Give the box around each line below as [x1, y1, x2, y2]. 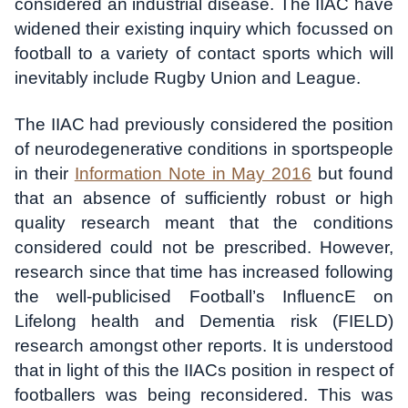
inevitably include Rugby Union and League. [15, 68, 361, 88]
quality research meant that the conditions [15, 213, 393, 233]
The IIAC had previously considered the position [15, 115, 393, 135]
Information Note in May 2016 [74, 164, 312, 184]
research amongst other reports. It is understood [15, 336, 393, 356]
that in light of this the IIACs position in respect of [15, 361, 393, 381]
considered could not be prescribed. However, [15, 238, 393, 258]
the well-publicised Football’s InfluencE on [15, 287, 393, 307]
